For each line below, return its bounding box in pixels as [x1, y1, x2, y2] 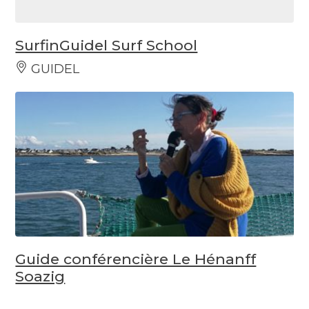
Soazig [15, 268, 66, 285]
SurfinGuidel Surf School [15, 37, 198, 54]
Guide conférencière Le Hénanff [15, 250, 257, 268]
